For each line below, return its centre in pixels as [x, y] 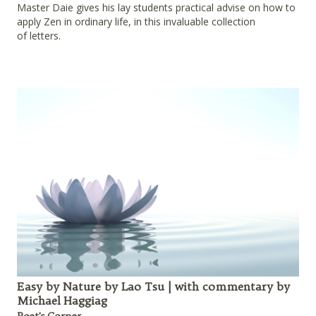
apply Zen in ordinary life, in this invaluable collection [136, 22]
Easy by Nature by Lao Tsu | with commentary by [153, 286]
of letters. [39, 36]
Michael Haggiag [62, 300]
